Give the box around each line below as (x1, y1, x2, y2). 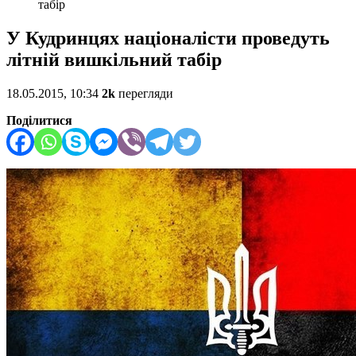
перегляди (115, 87, 173, 101)
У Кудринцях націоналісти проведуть (6, 28, 330, 49)
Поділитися (6, 114, 72, 128)
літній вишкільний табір (6, 49, 222, 71)
